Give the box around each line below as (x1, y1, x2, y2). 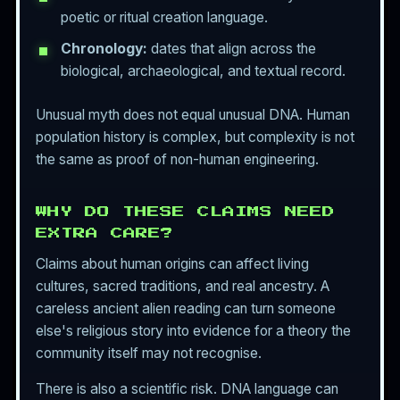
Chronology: (61, 39, 147, 57)
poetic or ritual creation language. (61, 8, 268, 26)
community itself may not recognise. (36, 344, 262, 362)
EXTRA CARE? (36, 226, 173, 239)
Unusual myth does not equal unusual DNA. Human (36, 105, 350, 123)
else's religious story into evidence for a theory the (36, 321, 351, 339)
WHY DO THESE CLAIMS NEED (36, 204, 335, 218)
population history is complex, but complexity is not (36, 128, 354, 146)
